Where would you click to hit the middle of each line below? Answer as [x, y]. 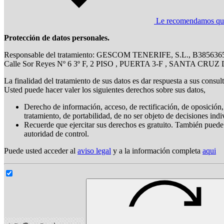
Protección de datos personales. [57, 37]
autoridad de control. [56, 133]
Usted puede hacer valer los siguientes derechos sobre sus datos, [105, 89]
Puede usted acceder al [41, 150]
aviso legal [94, 150]
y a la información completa [157, 150]
